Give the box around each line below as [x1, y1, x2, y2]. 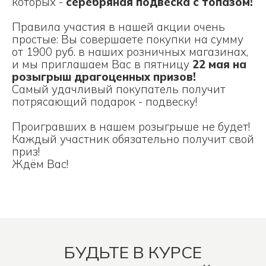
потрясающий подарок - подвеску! [12, 94, 197, 109]
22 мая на [192, 57, 246, 71]
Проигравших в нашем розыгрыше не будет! [12, 119, 250, 134]
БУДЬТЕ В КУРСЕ [64, 242, 202, 262]
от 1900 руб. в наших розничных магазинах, [12, 45, 248, 59]
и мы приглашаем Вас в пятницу [12, 57, 192, 71]
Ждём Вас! [12, 157, 68, 171]
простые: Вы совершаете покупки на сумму [12, 32, 243, 46]
